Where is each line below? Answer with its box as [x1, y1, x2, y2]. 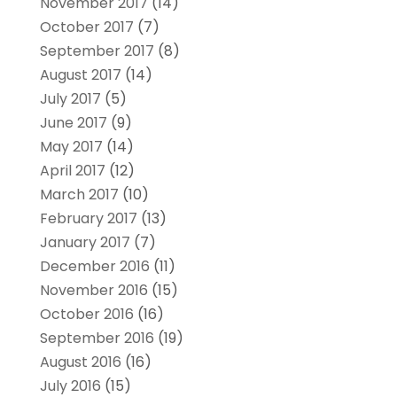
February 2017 [39, 208, 137, 230]
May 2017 [39, 136, 103, 158]
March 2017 [39, 184, 119, 206]
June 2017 [39, 113, 107, 134]
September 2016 [39, 328, 154, 349]
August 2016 [39, 352, 121, 373]
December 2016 [39, 256, 150, 277]
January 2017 [39, 232, 130, 253]
